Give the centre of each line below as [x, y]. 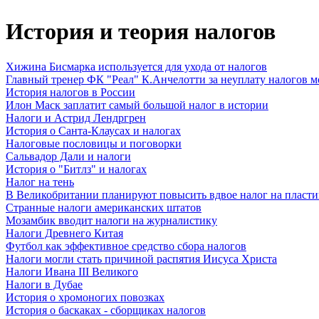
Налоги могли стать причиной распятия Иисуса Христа [141, 258]
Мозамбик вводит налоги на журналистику [111, 220]
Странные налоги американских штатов [104, 207]
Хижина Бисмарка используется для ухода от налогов [136, 66]
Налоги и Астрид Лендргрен [76, 117]
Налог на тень [40, 182]
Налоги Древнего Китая [64, 233]
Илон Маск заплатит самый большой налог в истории [137, 105]
